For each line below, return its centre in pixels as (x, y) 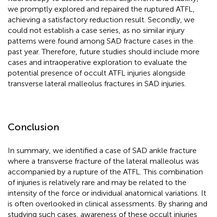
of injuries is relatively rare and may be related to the (97, 182)
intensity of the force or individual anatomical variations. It (107, 193)
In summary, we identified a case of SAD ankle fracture (102, 150)
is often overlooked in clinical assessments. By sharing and (108, 203)
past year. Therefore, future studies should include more (104, 51)
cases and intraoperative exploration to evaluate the (97, 62)
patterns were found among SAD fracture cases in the (101, 41)
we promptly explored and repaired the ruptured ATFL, (101, 9)
